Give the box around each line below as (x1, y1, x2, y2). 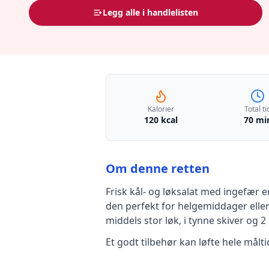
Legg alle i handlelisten (103, 7, 199, 18)
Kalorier (147, 104, 174, 114)
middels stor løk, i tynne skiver (106, 214, 244, 227)
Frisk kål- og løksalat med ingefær (106, 185, 259, 198)
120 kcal (144, 114, 178, 125)
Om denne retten (106, 160, 210, 177)
